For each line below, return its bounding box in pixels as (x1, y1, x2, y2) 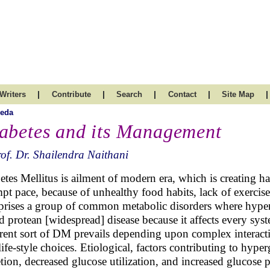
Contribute (51, 90, 91, 99)
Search (116, 90, 142, 99)
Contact (168, 90, 196, 99)
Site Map (222, 90, 254, 99)
